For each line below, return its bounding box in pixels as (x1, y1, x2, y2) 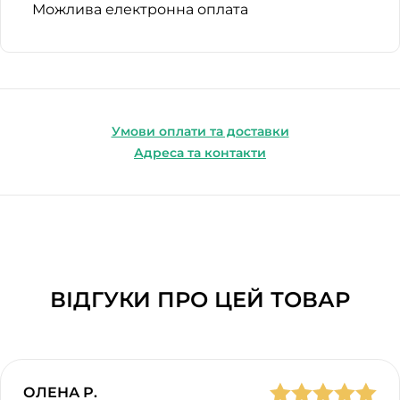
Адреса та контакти (134, 144, 266, 161)
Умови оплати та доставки (111, 122, 289, 139)
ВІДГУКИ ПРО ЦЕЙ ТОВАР (50, 286, 350, 312)
